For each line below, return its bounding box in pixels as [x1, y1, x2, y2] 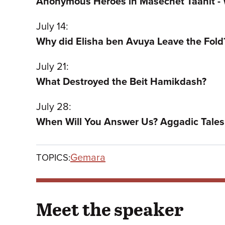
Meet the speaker [36, 196, 183, 221]
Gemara [70, 151, 105, 164]
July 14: [36, 20, 68, 33]
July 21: [36, 60, 69, 73]
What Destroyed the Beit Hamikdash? [36, 75, 209, 88]
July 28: [36, 100, 71, 113]
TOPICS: [36, 152, 70, 163]
